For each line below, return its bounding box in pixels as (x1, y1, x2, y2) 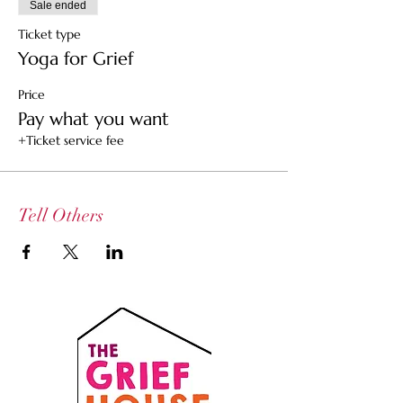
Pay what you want (18, 108, 169, 130)
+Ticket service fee (18, 132, 124, 148)
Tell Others (18, 204, 103, 227)
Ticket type (18, 26, 81, 42)
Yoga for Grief (18, 48, 133, 70)
